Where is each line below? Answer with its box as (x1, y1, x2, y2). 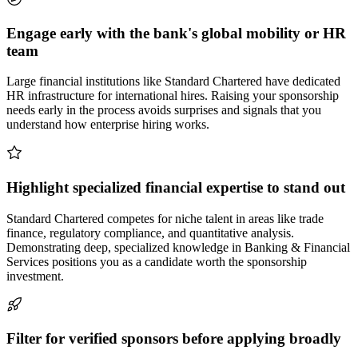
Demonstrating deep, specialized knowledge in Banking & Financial (6, 240, 350, 254)
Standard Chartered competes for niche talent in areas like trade (6, 211, 324, 225)
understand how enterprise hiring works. (6, 117, 209, 132)
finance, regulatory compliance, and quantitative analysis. (6, 225, 294, 240)
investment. (6, 268, 64, 283)
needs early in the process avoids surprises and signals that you (6, 103, 321, 117)
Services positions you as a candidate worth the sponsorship (6, 254, 307, 268)
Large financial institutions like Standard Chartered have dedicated (6, 74, 340, 89)
